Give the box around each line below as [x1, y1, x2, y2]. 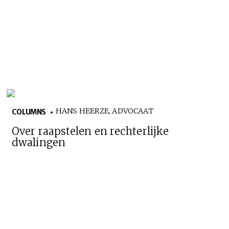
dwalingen [12, 135, 66, 149]
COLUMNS [12, 107, 46, 117]
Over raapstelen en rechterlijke [12, 124, 169, 138]
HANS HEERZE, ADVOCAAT [56, 106, 154, 116]
